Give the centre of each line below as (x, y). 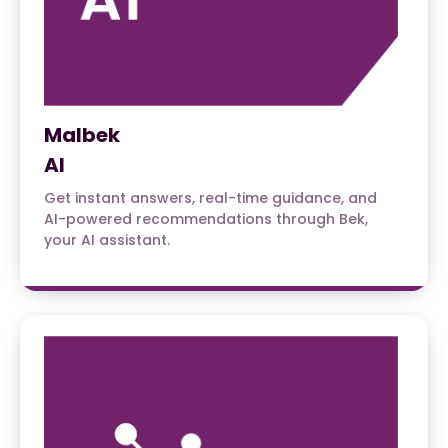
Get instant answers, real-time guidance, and (210, 198)
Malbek (82, 135)
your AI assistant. (107, 240)
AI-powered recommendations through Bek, (206, 219)
